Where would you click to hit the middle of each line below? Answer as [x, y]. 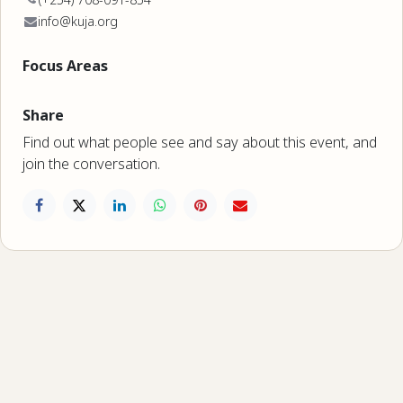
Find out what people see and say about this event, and [200, 142]
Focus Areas [65, 65]
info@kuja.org [78, 21]
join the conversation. [91, 163]
